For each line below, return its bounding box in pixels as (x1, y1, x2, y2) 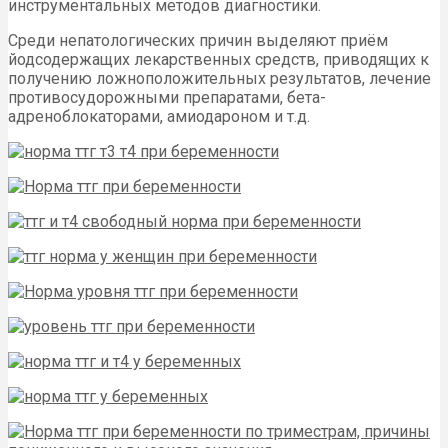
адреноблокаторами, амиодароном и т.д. (8, 106, 310, 126)
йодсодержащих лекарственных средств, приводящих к (8, 49, 429, 69)
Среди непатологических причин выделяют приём (8, 30, 388, 50)
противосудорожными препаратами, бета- (8, 87, 326, 107)
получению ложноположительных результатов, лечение (8, 68, 431, 88)
